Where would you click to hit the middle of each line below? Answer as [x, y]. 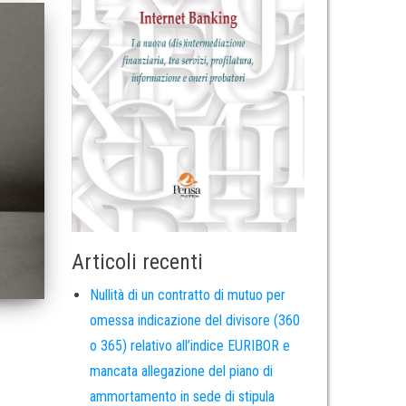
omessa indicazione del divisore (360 [194, 321]
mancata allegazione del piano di [181, 372]
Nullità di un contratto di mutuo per [187, 295]
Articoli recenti [137, 262]
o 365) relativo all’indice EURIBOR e [189, 346]
